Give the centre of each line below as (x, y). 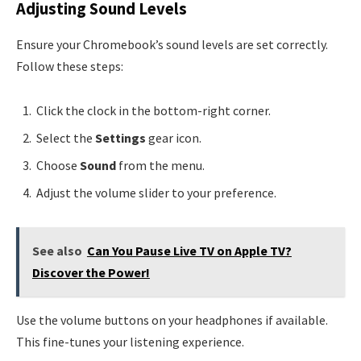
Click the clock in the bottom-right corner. (154, 111)
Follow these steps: (70, 66)
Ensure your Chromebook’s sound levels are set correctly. (172, 44)
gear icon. (174, 138)
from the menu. (160, 166)
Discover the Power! (91, 273)
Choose (58, 166)
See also (57, 251)
